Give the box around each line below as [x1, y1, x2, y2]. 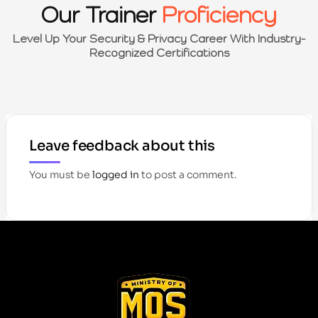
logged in [92, 168, 139, 182]
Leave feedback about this [29, 137, 215, 155]
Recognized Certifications [89, 45, 229, 60]
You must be [29, 168, 92, 182]
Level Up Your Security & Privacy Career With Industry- [13, 31, 305, 45]
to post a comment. [139, 168, 237, 182]
